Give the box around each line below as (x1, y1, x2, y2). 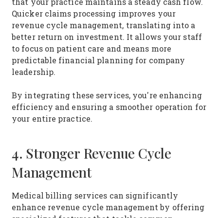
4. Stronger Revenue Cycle (12, 144, 171, 163)
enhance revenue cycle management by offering (12, 202, 205, 212)
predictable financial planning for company (12, 55, 185, 65)
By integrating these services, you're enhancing (12, 90, 202, 100)
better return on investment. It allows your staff (12, 32, 202, 42)
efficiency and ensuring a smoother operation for (12, 102, 206, 112)
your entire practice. (12, 113, 95, 124)
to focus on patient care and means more (12, 43, 171, 54)
